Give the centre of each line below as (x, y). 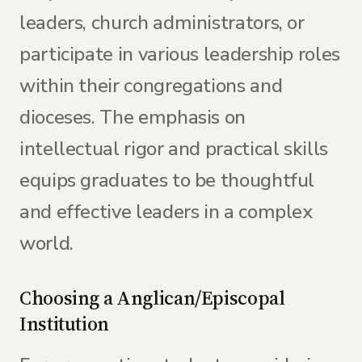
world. (46, 243)
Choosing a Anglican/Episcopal (152, 298)
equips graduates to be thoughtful (167, 180)
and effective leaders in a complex (166, 212)
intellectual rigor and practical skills (174, 149)
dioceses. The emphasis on (133, 117)
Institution (65, 324)
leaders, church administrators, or (162, 23)
